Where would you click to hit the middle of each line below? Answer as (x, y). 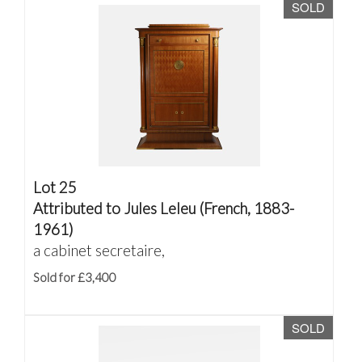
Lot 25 (55, 187)
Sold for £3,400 (75, 277)
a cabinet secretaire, (99, 250)
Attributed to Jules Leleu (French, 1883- (164, 208)
